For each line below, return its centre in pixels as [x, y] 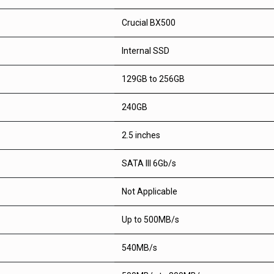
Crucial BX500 [149, 23]
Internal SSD [146, 51]
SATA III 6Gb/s [149, 163]
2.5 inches [141, 135]
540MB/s [139, 248]
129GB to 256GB [153, 79]
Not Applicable [150, 191]
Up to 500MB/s [150, 220]
